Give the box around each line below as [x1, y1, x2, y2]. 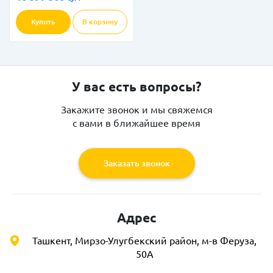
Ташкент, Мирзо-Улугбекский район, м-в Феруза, [32, 235, 257, 246]
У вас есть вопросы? [71, 80, 202, 94]
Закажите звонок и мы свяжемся [60, 104, 213, 115]
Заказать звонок [103, 158, 170, 168]
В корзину [82, 18, 118, 26]
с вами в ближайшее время [73, 118, 200, 129]
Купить [30, 18, 55, 26]
